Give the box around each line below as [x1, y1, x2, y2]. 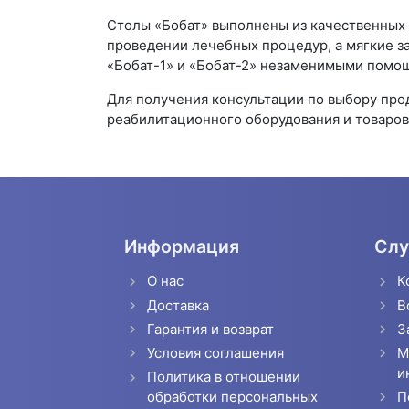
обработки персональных [147, 388, 319, 406]
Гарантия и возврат [147, 320, 275, 338]
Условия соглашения [147, 344, 285, 362]
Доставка [147, 296, 210, 314]
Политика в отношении [147, 368, 301, 386]
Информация [123, 236, 239, 258]
